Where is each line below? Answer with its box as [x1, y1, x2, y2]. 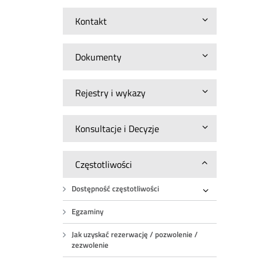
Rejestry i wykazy [75, 86, 146, 100]
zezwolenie [72, 240, 109, 251]
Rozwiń [205, 194, 234, 204]
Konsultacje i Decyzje [75, 122, 160, 136]
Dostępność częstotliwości [72, 183, 160, 194]
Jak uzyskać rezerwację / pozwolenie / [72, 229, 198, 240]
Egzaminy [72, 206, 104, 217]
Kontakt [75, 14, 107, 28]
